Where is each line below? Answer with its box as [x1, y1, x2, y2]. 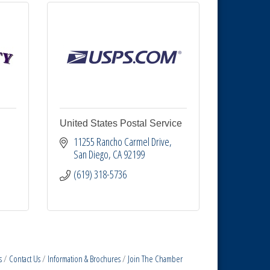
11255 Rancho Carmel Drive [73, 134, 169, 149]
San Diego [73, 147, 108, 162]
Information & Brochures [48, 253, 121, 265]
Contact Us [9, 253, 41, 265]
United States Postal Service [60, 118, 183, 128]
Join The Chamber [128, 253, 183, 265]
